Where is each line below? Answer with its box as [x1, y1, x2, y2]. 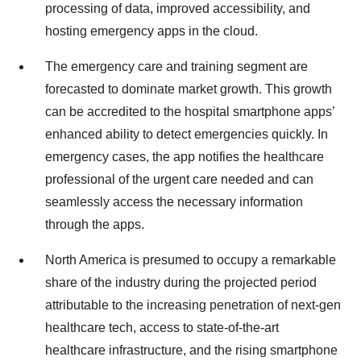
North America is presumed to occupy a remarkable [45, 253, 336, 267]
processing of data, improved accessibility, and [45, 2, 310, 15]
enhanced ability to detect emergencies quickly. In [45, 127, 328, 141]
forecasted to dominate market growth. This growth [45, 82, 332, 96]
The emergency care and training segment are [45, 60, 308, 73]
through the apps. [45, 218, 144, 231]
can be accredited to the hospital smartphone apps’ [45, 105, 334, 118]
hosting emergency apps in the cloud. [45, 24, 258, 38]
